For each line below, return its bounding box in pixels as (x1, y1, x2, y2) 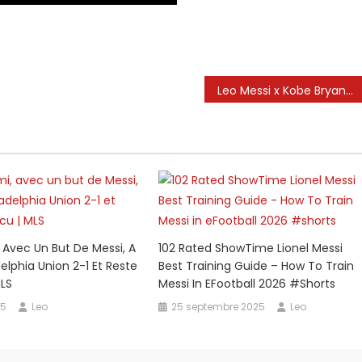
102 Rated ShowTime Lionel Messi (158, 239, 343, 256)
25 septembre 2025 (171, 299, 266, 314)
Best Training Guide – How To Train (158, 257, 355, 274)
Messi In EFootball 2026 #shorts (158, 275, 336, 292)
